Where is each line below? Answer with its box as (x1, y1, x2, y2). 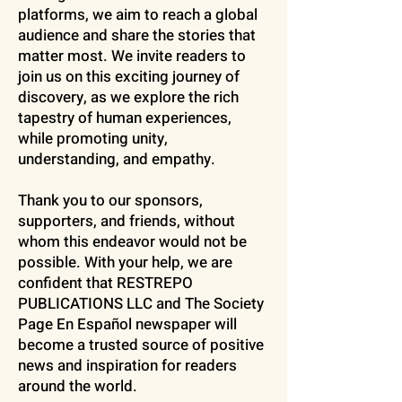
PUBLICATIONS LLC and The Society (18, 293, 264, 315)
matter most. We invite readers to (18, 45, 246, 67)
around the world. (18, 375, 137, 398)
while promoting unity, (18, 127, 168, 150)
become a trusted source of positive (18, 334, 264, 356)
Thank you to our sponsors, (18, 189, 203, 212)
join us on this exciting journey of (18, 66, 240, 88)
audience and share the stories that (18, 24, 256, 47)
